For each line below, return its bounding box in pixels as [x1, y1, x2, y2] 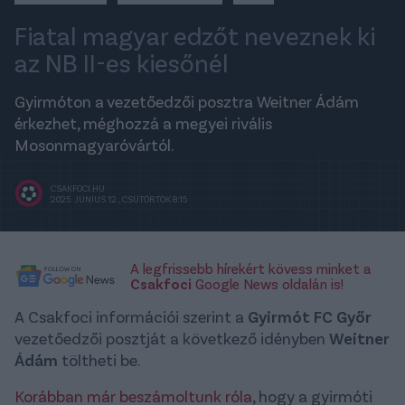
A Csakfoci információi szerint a [14, 306, 248, 326]
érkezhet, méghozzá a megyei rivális [14, 112, 272, 133]
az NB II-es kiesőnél [14, 46, 229, 78]
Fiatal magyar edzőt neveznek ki [14, 19, 375, 51]
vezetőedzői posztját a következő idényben [14, 327, 329, 348]
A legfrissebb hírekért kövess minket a [130, 259, 372, 277]
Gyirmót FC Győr [248, 306, 372, 326]
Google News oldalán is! [192, 274, 344, 292]
